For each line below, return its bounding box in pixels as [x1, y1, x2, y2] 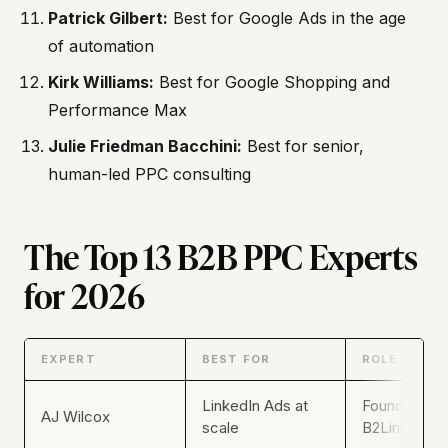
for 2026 [24, 269, 145, 320]
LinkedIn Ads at [202, 396, 308, 416]
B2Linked [362, 418, 426, 438]
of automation [48, 36, 154, 57]
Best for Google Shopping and [154, 72, 390, 93]
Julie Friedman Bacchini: [48, 136, 242, 157]
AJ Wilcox [41, 407, 110, 427]
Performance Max [48, 100, 187, 121]
